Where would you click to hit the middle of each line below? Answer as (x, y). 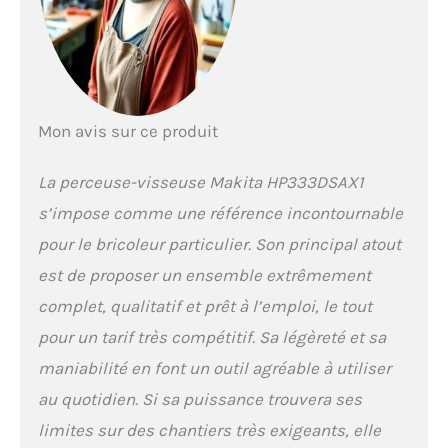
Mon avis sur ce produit (127, 130)
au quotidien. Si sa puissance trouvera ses (199, 398)
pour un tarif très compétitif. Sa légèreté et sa (211, 336)
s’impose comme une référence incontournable (220, 212)
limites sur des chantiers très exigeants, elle (209, 429)
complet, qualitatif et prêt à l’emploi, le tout (204, 305)
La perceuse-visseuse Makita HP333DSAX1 (200, 181)
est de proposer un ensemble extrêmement (204, 274)
